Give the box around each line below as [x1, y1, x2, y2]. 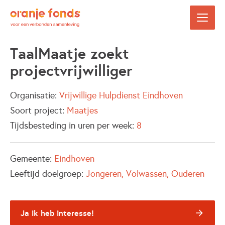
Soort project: [10, 105, 67, 116]
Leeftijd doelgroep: [10, 168, 86, 179]
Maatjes [67, 105, 98, 116]
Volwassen [126, 168, 167, 179]
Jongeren [86, 168, 122, 179]
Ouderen [171, 168, 204, 179]
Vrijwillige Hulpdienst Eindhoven [59, 90, 183, 101]
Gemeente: [10, 153, 54, 164]
